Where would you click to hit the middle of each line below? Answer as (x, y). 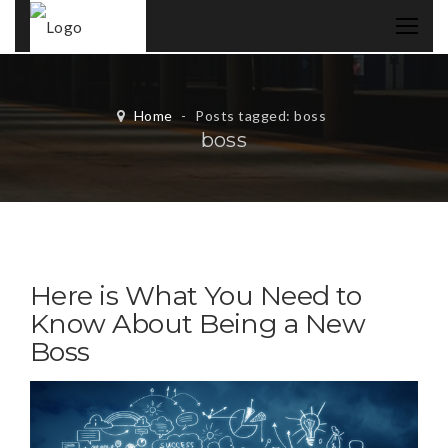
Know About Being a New (198, 324)
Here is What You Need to (196, 296)
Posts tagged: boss (260, 116)
